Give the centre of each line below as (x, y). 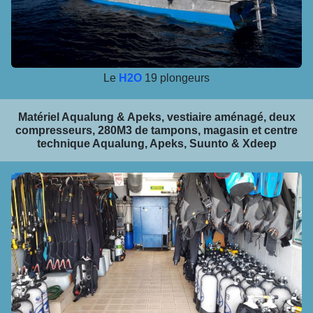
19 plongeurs (176, 78)
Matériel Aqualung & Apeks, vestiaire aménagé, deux (156, 117)
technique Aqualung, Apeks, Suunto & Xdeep (156, 144)
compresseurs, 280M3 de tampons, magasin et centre (156, 131)
